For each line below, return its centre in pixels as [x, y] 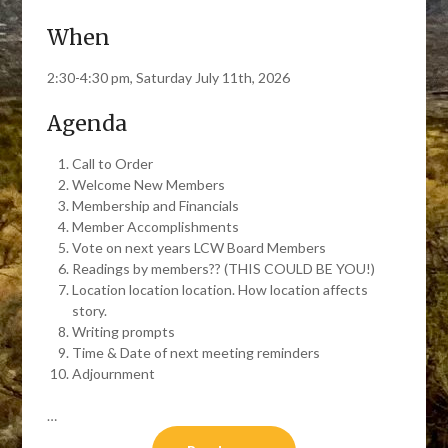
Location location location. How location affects [220, 289]
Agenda [87, 123]
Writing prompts [124, 331]
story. [90, 310]
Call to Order [113, 163]
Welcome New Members [149, 184]
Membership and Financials [156, 205]
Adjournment [114, 373]
